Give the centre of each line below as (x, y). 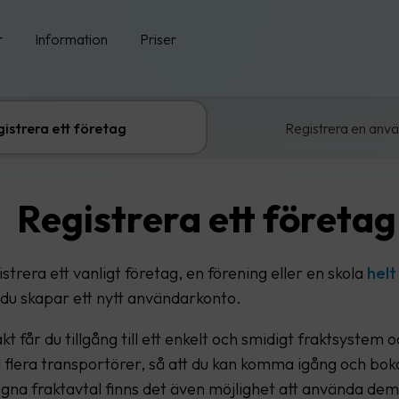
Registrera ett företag (206, 219)
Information (71, 39)
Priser (158, 39)
